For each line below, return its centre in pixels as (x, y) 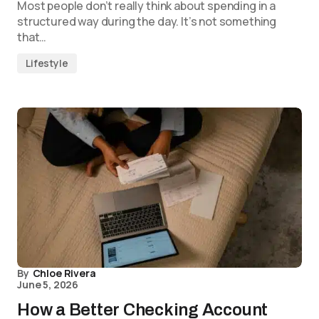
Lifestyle (47, 63)
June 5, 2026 (48, 284)
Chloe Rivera (64, 273)
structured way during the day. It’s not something (147, 21)
